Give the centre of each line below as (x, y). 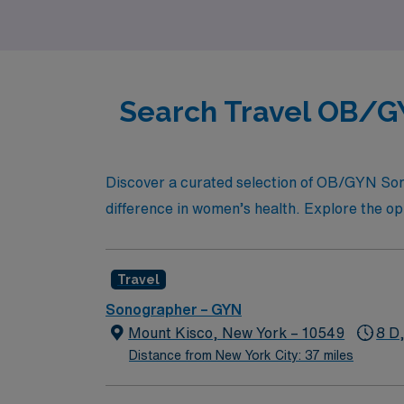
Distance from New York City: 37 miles (241, 355)
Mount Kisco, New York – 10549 (237, 333)
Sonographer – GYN (174, 309)
